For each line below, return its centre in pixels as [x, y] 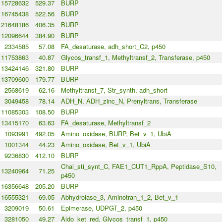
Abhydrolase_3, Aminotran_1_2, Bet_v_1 [119, 197]
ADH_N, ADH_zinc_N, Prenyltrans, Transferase [129, 101]
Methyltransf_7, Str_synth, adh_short [114, 90]
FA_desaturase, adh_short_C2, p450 [113, 47]
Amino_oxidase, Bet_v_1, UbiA [106, 145]
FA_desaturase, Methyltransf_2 [106, 123]
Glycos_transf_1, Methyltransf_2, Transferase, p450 [135, 57]
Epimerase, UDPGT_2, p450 [101, 208]
